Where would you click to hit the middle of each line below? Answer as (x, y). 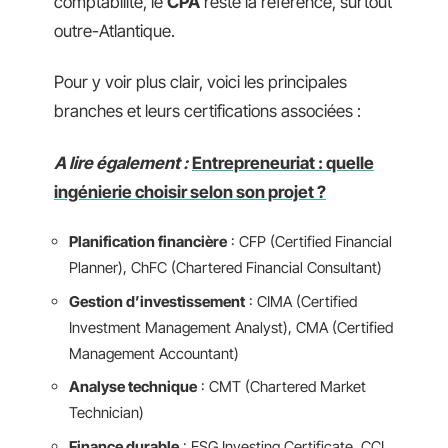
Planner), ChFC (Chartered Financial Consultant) (225, 267)
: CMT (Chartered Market (281, 386)
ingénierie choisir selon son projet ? (190, 191)
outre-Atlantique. (114, 30)
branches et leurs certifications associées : (207, 111)
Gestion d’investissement (157, 301)
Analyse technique (133, 386)
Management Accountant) (154, 353)
